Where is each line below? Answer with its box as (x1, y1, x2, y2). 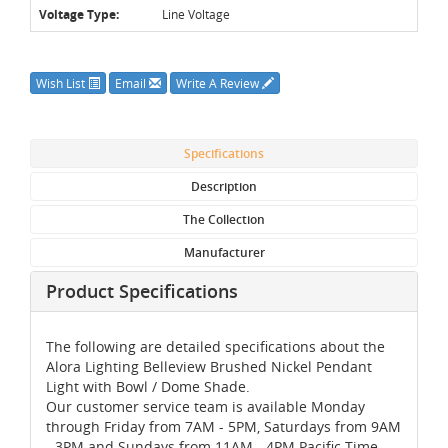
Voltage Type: (39, 5, 119, 23)
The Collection (183, 210, 265, 228)
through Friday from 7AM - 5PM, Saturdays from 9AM (46, 416, 401, 436)
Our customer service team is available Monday (46, 396, 365, 416)
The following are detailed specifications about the (46, 336, 385, 356)
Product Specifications (46, 278, 238, 303)
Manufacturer (183, 243, 265, 261)
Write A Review (176, 74, 262, 91)
